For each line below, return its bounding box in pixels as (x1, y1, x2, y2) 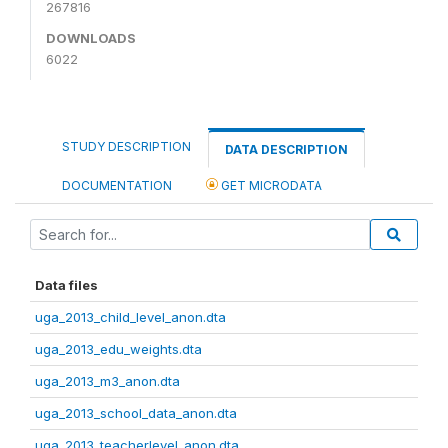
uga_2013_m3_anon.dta (35, 372, 180, 389)
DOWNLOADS (46, 29, 136, 46)
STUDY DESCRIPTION (62, 138, 191, 154)
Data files (35, 276, 98, 293)
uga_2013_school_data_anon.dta (35, 404, 237, 421)
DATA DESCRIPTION (225, 141, 348, 157)
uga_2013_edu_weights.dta (35, 340, 202, 357)
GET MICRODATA (218, 177, 322, 193)
